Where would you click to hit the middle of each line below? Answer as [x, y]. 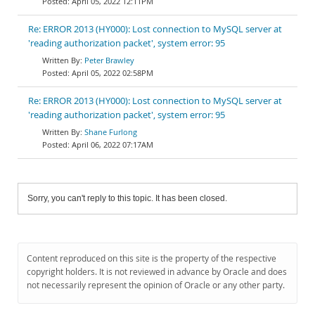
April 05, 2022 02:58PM [112, 73]
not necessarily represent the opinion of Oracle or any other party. [156, 285]
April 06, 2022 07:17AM [112, 144]
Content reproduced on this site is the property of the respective [152, 258]
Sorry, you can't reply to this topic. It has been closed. [127, 198]
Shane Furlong [111, 132]
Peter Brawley [109, 60]
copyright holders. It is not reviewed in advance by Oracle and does [157, 272]
